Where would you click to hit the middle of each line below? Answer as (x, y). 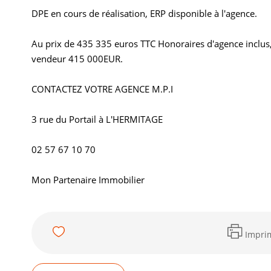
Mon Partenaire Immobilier (88, 180)
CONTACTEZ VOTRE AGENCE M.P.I (102, 89)
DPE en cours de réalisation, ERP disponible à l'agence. (144, 14)
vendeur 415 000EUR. (77, 59)
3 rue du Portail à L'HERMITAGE (97, 119)
